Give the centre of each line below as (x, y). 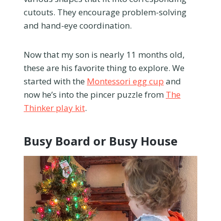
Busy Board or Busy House (101, 141)
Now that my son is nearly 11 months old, (104, 54)
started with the (55, 81)
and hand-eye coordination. (78, 25)
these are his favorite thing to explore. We (104, 68)
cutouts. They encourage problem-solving (105, 12)
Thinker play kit (54, 108)
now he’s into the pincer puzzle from (95, 94)
